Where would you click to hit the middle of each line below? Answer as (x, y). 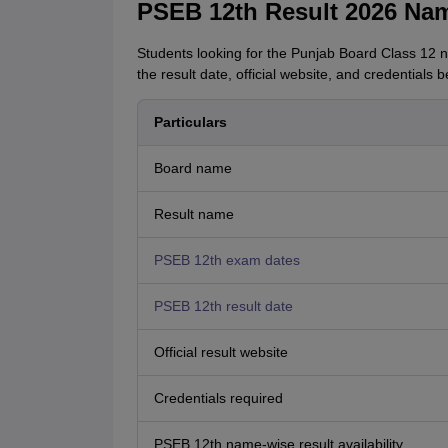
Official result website (220, 352)
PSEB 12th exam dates (226, 260)
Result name (193, 214)
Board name (192, 168)
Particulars (190, 122)
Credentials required (218, 398)
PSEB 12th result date (223, 306)
